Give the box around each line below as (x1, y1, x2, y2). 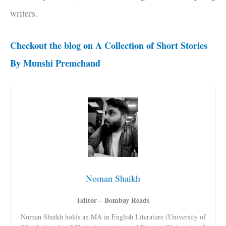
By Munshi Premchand (10, 56, 100, 70)
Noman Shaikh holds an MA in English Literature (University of (20, 212, 206, 222)
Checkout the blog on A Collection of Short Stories (10, 39, 207, 52)
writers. (10, 7, 38, 20)
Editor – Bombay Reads (77, 195, 149, 206)
